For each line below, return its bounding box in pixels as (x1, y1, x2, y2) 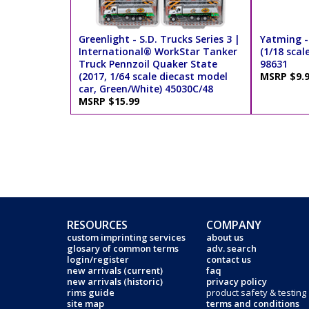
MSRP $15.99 (79, 94, 146, 108)
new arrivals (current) (67, 264, 163, 277)
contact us (206, 253, 251, 266)
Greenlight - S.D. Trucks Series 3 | (79, 32, 241, 46)
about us (206, 231, 243, 243)
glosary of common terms (67, 242, 179, 255)
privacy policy (206, 275, 267, 288)
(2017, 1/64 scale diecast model (79, 70, 228, 83)
